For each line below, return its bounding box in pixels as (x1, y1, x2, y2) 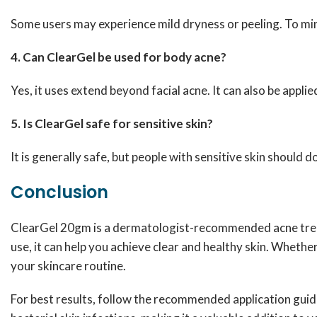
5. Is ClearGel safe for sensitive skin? (11, 116, 213, 131)
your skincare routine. (11, 258, 126, 273)
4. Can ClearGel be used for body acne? (11, 50, 226, 64)
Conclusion (11, 180, 108, 204)
